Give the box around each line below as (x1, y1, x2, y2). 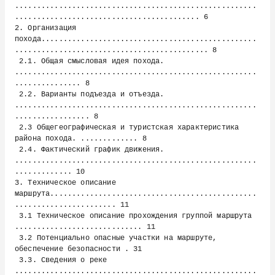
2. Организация (15, 24, 77, 33)
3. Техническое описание (15, 179, 116, 187)
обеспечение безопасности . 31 (15, 245, 142, 254)
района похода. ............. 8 (15, 134, 147, 143)
